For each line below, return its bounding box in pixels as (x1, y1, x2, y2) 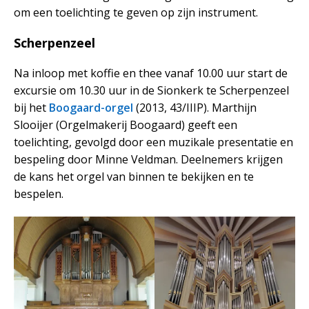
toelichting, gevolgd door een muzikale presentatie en (14, 134, 293, 150)
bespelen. (14, 186, 63, 202)
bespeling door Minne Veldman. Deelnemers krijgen (14, 152, 283, 168)
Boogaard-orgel (49, 100, 133, 116)
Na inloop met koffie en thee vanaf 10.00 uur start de (14, 66, 288, 81)
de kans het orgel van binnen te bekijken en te (14, 169, 254, 185)
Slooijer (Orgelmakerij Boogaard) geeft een (14, 117, 237, 133)
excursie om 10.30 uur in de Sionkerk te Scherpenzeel (14, 83, 289, 99)
